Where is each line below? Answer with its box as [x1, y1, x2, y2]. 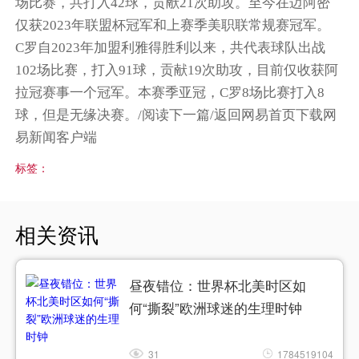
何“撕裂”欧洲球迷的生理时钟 [129, 298, 303, 318]
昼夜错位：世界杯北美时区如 [129, 276, 307, 296]
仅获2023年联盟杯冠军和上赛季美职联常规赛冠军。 [15, 18, 331, 34]
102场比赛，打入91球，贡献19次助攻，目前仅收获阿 [15, 63, 339, 79]
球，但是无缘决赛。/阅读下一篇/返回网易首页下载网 [15, 107, 337, 123]
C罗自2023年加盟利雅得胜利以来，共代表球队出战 [15, 40, 326, 56]
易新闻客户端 [15, 130, 98, 146]
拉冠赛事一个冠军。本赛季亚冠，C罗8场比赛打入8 [15, 85, 325, 101]
